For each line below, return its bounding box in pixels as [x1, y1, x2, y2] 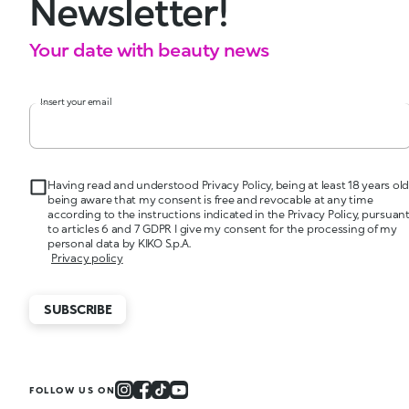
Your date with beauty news [29, 38, 269, 60]
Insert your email [40, 96, 112, 107]
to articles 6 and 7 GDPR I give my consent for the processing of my [47, 222, 397, 236]
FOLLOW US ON [29, 384, 116, 395]
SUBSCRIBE [44, 301, 112, 317]
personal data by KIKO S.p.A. [47, 236, 191, 250]
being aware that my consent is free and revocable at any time [47, 193, 373, 206]
